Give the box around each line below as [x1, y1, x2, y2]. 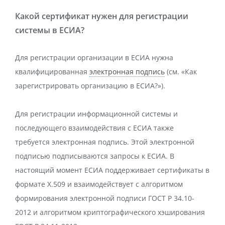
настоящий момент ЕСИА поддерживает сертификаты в [15, 165, 209, 175]
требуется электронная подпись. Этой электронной [15, 137, 194, 147]
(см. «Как [165, 67, 197, 76]
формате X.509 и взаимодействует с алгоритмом [15, 179, 183, 189]
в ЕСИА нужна [123, 53, 173, 62]
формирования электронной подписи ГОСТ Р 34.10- [15, 193, 194, 203]
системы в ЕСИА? [15, 25, 84, 36]
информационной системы [77, 109, 171, 119]
